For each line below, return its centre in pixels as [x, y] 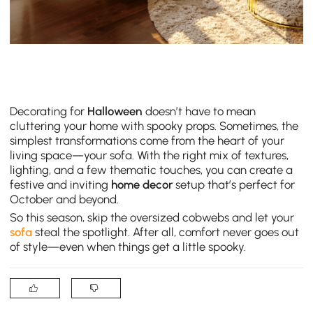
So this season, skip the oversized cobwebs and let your [152, 217]
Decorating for [49, 111]
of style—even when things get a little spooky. [128, 246]
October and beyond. [65, 199]
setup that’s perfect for [234, 184]
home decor [142, 184]
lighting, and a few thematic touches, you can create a [152, 169]
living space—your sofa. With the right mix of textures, [150, 155]
